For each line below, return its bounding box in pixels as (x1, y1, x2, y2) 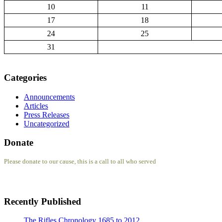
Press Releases (24, 110, 69, 119)
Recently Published (4, 196, 81, 207)
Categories (4, 72, 47, 83)
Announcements (24, 92, 75, 101)
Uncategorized (24, 119, 69, 128)
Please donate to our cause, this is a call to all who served (4, 158, 156, 165)
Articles (24, 101, 48, 110)
